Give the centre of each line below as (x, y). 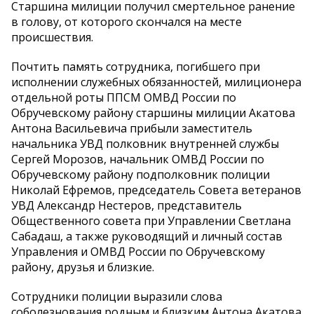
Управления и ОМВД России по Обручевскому (138, 252)
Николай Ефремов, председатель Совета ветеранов (156, 190)
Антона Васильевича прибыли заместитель (132, 129)
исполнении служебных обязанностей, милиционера (156, 82)
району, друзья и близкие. (83, 267)
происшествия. (52, 37)
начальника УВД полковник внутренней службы (145, 144)
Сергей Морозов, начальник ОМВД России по (138, 159)
